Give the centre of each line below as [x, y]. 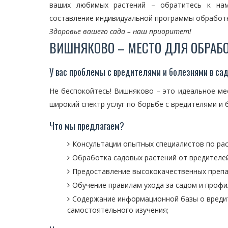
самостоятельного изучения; [118, 210]
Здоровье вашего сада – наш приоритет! [120, 31]
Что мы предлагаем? [87, 126]
